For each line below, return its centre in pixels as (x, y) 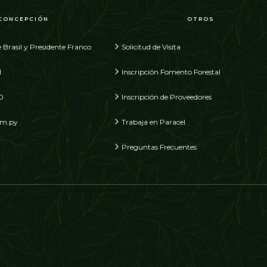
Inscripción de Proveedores (167, 97)
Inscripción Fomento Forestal (171, 72)
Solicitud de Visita (151, 47)
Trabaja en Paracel (153, 122)
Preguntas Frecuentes (159, 147)
